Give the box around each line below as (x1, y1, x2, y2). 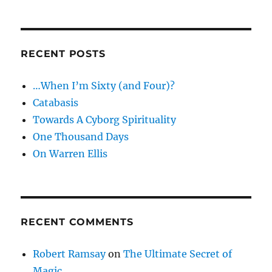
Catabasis (33, 97, 79, 109)
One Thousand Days (33, 131, 129, 143)
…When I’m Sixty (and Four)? (33, 80, 175, 92)
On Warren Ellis (33, 148, 108, 160)
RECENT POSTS (21, 48, 106, 60)
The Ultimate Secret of (123, 248, 233, 260)
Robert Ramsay (33, 248, 106, 260)
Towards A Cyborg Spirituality (33, 114, 177, 126)
